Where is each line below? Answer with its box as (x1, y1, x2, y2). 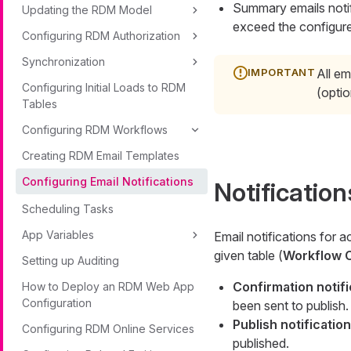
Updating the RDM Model (22, 3, 152, 16)
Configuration (22, 296, 92, 309)
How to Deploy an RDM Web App (22, 280, 194, 293)
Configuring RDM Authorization (22, 29, 180, 42)
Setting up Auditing (22, 254, 119, 267)
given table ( (213, 248, 283, 264)
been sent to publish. (232, 298, 349, 314)
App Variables (22, 228, 94, 241)
